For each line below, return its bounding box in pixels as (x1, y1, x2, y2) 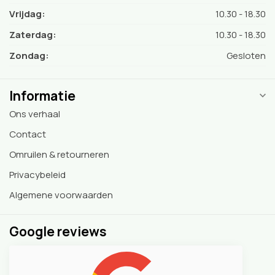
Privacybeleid (9, 168, 66, 181)
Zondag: (9, 48, 49, 62)
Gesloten (227, 48, 266, 62)
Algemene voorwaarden (9, 188, 113, 201)
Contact (9, 127, 46, 141)
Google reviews (9, 222, 107, 240)
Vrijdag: (9, 7, 45, 20)
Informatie (9, 87, 76, 104)
